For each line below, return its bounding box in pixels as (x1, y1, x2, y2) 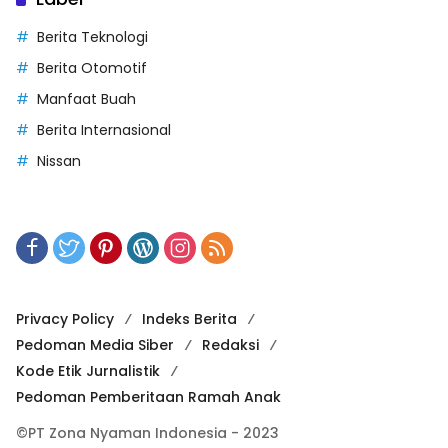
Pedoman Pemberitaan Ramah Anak (16, 387, 281, 408)
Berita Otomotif (37, 58, 147, 79)
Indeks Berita (142, 309, 237, 330)
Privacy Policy (16, 309, 114, 330)
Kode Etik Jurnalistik (16, 361, 160, 382)
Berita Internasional (37, 120, 171, 141)
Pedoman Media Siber (16, 335, 174, 356)
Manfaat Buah (37, 89, 136, 110)
